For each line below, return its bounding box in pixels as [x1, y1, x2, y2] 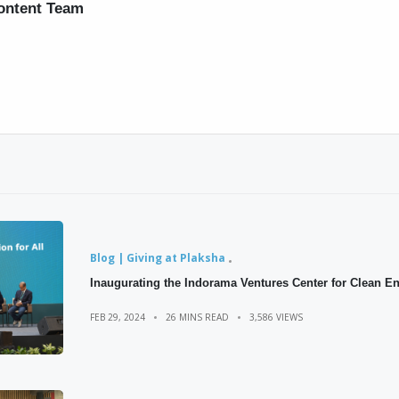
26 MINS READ [165, 311, 229, 324]
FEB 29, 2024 [89, 311, 145, 324]
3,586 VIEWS [248, 311, 303, 324]
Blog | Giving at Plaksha [89, 250, 225, 266]
